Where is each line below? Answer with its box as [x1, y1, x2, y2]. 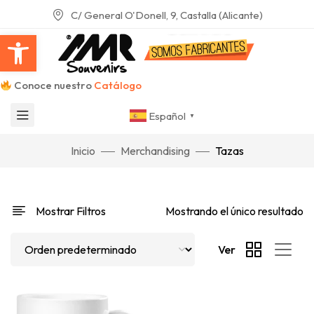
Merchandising [120, 144, 190, 158]
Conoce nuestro [12, 78, 95, 92]
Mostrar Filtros [36, 203, 106, 218]
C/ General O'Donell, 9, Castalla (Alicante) [71, 8, 263, 22]
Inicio [70, 144, 95, 158]
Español [149, 109, 186, 123]
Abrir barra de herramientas [6, 27, 288, 55]
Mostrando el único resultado [165, 204, 303, 218]
